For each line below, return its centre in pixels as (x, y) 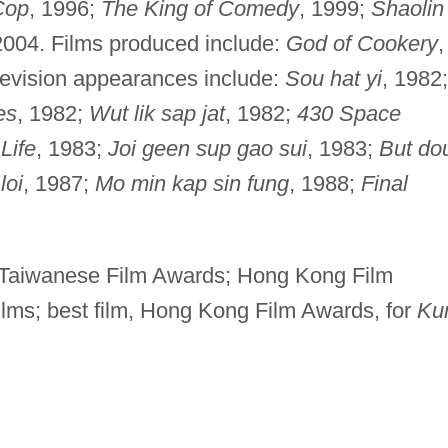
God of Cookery (361, 43)
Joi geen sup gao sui (207, 148)
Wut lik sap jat (156, 113)
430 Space (348, 113)
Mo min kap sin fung (191, 183)
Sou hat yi (333, 78)
